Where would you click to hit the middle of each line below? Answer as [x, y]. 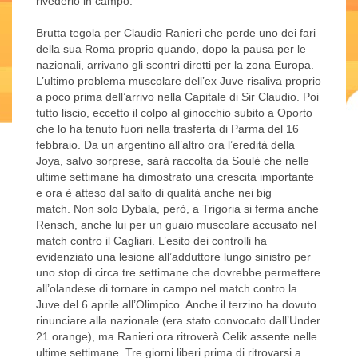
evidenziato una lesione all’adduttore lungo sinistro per [173, 257]
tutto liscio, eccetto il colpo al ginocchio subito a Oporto [174, 113]
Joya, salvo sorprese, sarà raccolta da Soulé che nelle [173, 161]
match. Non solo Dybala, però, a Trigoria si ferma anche [177, 209]
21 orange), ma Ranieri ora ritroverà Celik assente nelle [177, 337]
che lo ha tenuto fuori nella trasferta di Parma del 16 [167, 129]
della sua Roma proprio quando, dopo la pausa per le [171, 49]
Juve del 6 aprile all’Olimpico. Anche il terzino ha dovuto [176, 305]
